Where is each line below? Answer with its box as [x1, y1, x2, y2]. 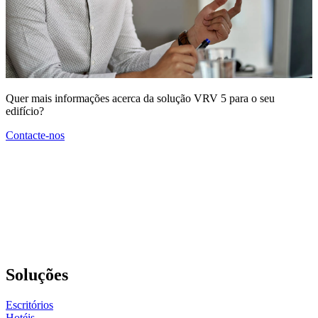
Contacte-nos [6, 129, 65, 142]
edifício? [6, 105, 44, 118]
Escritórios [6, 298, 53, 311]
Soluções [6, 265, 72, 285]
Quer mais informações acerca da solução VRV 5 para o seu [6, 92, 275, 105]
